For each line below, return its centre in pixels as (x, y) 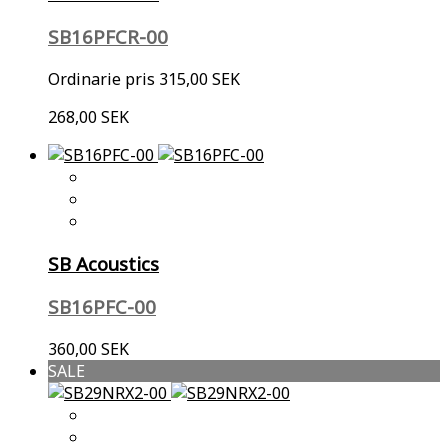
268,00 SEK (88, 116)
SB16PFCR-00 (108, 37)
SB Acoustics (103, 263)
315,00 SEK (199, 78)
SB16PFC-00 (102, 307)
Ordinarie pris (101, 78)
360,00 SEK (88, 349)
